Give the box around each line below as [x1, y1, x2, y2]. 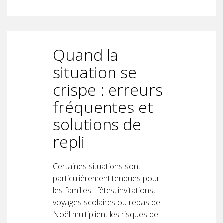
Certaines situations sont [53, 160, 141, 172]
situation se [53, 61, 137, 83]
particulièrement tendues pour [53, 172, 160, 184]
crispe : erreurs [53, 78, 163, 100]
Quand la [53, 43, 118, 65]
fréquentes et [53, 96, 153, 117]
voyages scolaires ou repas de [53, 196, 160, 208]
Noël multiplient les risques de [53, 208, 158, 220]
